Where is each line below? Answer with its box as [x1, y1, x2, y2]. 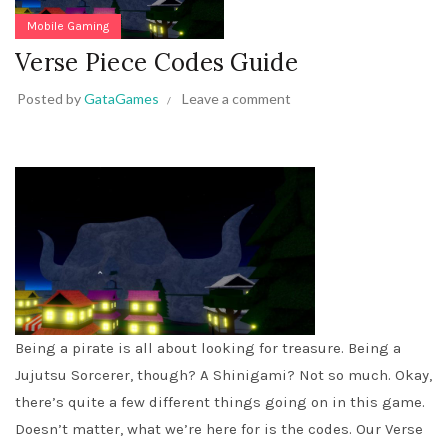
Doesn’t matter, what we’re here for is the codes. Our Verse [15, 420, 423, 439]
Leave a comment [182, 89, 291, 107]
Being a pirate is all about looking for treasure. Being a [15, 339, 401, 358]
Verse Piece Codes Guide [15, 46, 298, 78]
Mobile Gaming [27, 18, 109, 33]
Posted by [17, 89, 84, 107]
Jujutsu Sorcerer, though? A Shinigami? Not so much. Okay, [15, 366, 432, 385]
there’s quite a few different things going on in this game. [15, 393, 425, 412]
